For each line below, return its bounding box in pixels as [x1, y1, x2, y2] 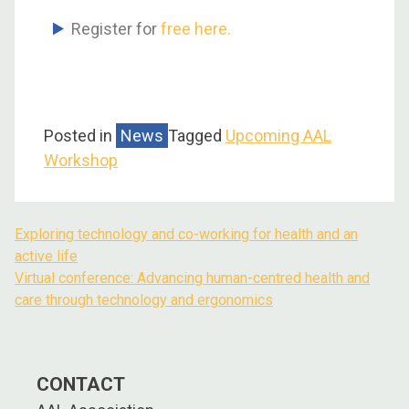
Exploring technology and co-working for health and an [15, 225, 358, 243]
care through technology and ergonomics [15, 290, 273, 309]
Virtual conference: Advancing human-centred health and [15, 268, 370, 287]
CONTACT [37, 372, 125, 395]
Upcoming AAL [225, 125, 331, 145]
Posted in [44, 125, 116, 145]
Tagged [168, 125, 225, 145]
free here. [161, 18, 231, 38]
